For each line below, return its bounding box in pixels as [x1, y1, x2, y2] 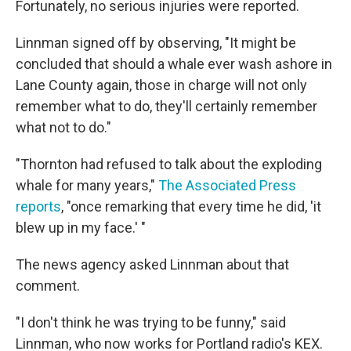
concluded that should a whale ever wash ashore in [16, 55, 332, 72]
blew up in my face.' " [16, 219, 146, 236]
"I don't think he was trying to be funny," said [16, 313, 286, 331]
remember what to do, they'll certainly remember [16, 97, 317, 114]
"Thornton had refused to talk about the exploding [16, 155, 322, 172]
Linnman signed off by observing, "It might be [16, 34, 296, 51]
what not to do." [16, 118, 111, 136]
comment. [16, 277, 80, 294]
